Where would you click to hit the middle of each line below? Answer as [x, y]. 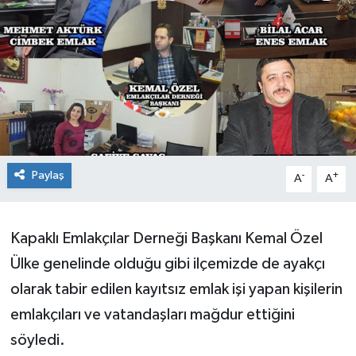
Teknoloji [73, 109]
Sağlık [64, 69]
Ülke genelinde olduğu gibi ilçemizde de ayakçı [167, 264]
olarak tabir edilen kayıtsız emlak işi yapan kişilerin [176, 290]
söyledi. [37, 341]
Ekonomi [72, 28]
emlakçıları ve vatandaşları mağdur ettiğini [152, 315]
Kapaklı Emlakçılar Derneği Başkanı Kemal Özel [166, 239]
